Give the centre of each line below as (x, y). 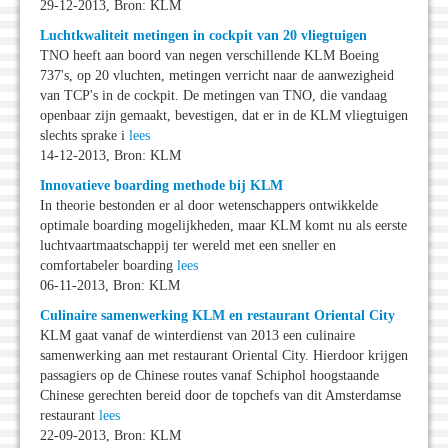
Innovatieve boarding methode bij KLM (161, 186)
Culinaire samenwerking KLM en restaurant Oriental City (217, 316)
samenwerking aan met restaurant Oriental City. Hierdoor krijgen (224, 356)
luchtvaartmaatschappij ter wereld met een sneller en (188, 246)
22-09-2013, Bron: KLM (110, 436)
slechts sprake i (84, 136)
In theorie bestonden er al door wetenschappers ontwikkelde (209, 206)
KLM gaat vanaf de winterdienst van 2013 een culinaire (197, 336)
